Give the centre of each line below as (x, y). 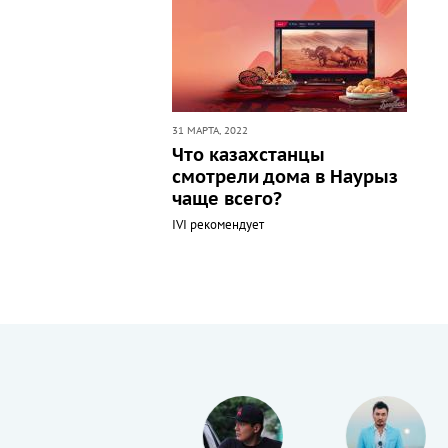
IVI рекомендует (218, 225)
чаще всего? (227, 199)
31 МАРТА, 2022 (210, 131)
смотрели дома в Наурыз (285, 177)
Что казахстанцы (248, 155)
